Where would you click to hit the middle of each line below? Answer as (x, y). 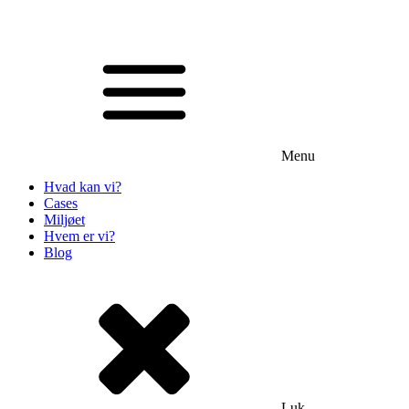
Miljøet (64, 220)
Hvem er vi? (79, 236)
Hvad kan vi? (83, 187)
